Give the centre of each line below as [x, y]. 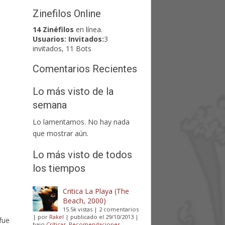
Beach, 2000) [85, 201]
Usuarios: [51, 39]
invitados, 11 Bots [62, 49]
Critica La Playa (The [96, 191]
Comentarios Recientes [85, 69]
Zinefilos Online [67, 14]
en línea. [88, 30]
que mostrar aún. [61, 134]
